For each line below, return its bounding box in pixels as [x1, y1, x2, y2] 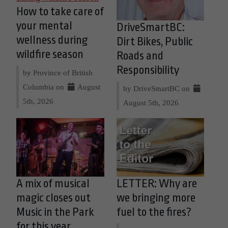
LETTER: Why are [116, 177, 197, 191]
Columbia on [23, 82, 66, 92]
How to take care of [16, 5, 104, 19]
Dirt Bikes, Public [116, 35, 193, 49]
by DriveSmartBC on [123, 84, 192, 93]
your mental [16, 19, 72, 33]
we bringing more [116, 191, 195, 205]
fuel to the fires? [116, 206, 191, 219]
